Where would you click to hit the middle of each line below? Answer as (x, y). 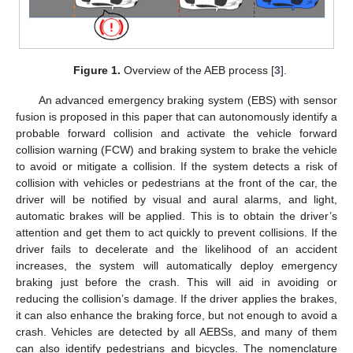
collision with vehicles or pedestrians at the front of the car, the (176, 183)
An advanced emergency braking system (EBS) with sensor (188, 100)
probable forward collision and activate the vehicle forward (176, 134)
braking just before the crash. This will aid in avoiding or (176, 282)
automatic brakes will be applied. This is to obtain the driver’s (176, 216)
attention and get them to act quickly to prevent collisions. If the (176, 233)
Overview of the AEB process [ (197, 71)
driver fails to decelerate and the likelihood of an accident (176, 249)
